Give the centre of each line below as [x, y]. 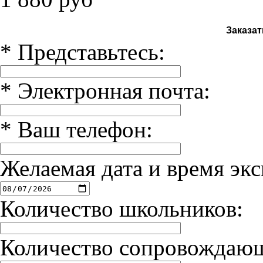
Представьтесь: [91, 52]
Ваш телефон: [85, 129]
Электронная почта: [114, 91]
